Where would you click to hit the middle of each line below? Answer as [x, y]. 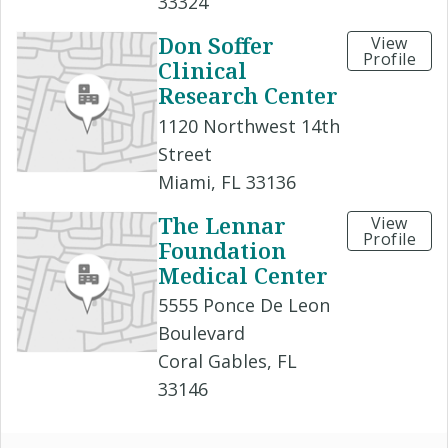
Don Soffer [216, 45]
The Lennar [222, 224]
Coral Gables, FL [227, 360]
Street [185, 153]
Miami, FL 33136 [227, 181]
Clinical [202, 70]
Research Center [248, 95]
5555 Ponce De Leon [244, 304]
